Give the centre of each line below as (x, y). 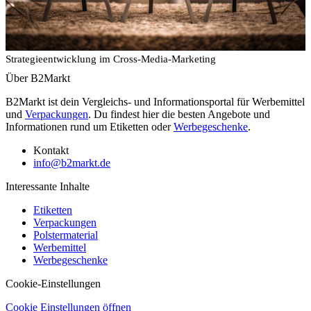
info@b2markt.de (72, 162)
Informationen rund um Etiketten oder (90, 126)
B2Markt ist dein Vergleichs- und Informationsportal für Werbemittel (155, 101)
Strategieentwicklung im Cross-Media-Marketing (111, 59)
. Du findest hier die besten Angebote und (179, 114)
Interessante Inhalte (48, 186)
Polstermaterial (66, 235)
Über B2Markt (38, 78)
